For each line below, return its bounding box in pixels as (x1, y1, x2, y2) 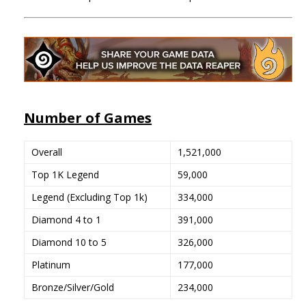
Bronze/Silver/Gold (31, 280, 114, 294)
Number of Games (24, 108, 152, 127)
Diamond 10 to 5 (31, 235, 107, 249)
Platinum (31, 258, 70, 271)
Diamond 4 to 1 (31, 212, 101, 226)
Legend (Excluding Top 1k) (31, 190, 148, 204)
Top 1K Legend (31, 167, 99, 181)
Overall (31, 145, 62, 158)
